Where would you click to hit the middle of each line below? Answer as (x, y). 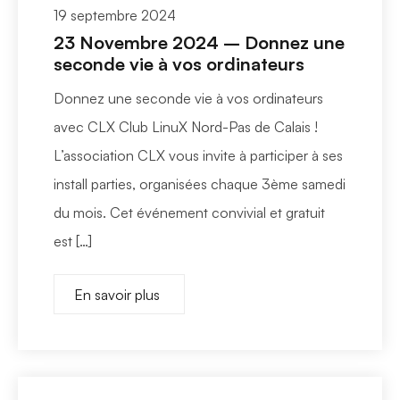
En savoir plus (117, 294)
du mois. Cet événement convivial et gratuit (189, 212)
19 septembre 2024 (115, 15)
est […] (73, 241)
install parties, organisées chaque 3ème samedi (200, 183)
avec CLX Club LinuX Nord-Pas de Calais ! (186, 126)
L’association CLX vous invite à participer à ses (198, 155)
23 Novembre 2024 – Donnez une (199, 42)
